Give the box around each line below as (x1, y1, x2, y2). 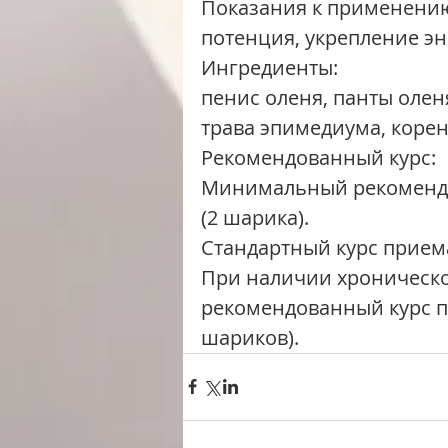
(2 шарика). (201, 203, 309, 231)
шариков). (201, 323, 299, 351)
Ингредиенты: (201, 53, 338, 81)
